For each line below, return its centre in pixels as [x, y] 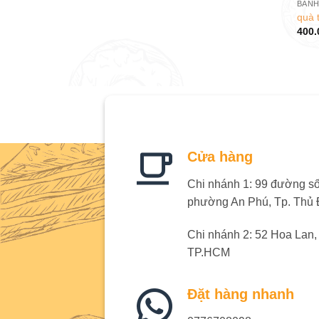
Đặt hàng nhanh [241, 294]
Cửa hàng [220, 156]
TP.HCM [209, 252]
